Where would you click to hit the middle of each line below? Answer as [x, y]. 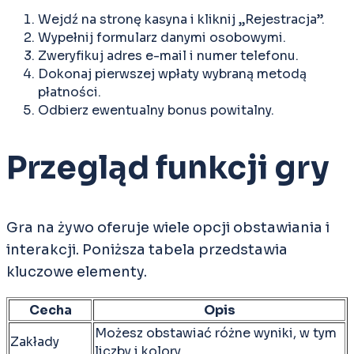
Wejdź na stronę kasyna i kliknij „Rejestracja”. [181, 20]
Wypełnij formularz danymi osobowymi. [162, 38]
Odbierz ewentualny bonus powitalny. [156, 111]
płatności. [70, 92]
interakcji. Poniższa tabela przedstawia [147, 249]
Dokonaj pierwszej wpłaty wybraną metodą [172, 74]
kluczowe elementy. [77, 271]
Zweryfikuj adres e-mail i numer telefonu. [168, 56]
